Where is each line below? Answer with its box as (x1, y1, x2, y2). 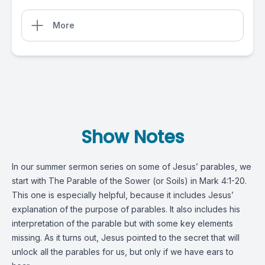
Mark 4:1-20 (199, 176, 245, 186)
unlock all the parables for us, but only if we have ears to (12, 247, 234, 257)
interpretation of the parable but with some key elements (12, 218, 233, 228)
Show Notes (81, 125, 184, 150)
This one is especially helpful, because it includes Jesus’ (12, 190, 234, 200)
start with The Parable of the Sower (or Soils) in (12, 176, 199, 186)
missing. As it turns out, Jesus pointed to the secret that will (12, 232, 240, 243)
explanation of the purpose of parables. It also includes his (12, 204, 240, 214)
